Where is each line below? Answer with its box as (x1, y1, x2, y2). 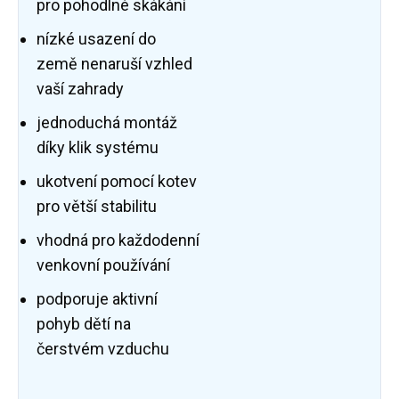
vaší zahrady (37, 79, 124, 99)
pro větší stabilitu (37, 197, 157, 216)
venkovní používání (37, 256, 170, 275)
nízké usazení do (37, 29, 156, 49)
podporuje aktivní (37, 289, 158, 309)
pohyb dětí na (37, 314, 131, 334)
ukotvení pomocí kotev (37, 172, 197, 191)
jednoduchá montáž (37, 113, 177, 133)
